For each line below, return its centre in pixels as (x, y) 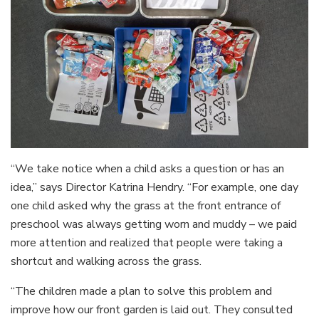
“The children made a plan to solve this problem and (141, 291)
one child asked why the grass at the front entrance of (146, 205)
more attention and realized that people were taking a (147, 242)
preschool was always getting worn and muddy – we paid (154, 224)
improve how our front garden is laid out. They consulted (152, 309)
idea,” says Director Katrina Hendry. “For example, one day (155, 187)
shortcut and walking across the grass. (106, 261)
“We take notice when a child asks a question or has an (147, 168)
